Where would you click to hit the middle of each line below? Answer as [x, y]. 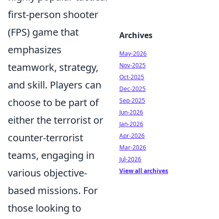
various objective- [47, 173]
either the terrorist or [55, 120]
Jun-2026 [131, 112]
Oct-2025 [132, 77]
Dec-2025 [132, 89]
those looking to [44, 208]
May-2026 [133, 54]
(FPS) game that [43, 32]
